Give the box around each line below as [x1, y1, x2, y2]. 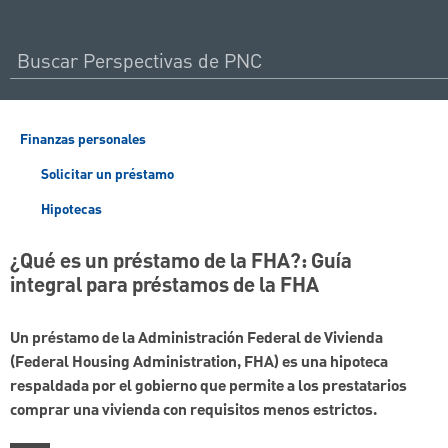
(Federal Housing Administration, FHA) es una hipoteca [10, 350, 388, 377]
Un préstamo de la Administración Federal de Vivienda [10, 326, 383, 353]
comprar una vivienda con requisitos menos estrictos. [10, 398, 377, 425]
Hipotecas [37, 199, 102, 221]
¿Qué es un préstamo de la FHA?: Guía [10, 246, 352, 279]
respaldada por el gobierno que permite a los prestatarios [10, 374, 407, 401]
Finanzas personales [20, 129, 146, 151]
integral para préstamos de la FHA [10, 270, 319, 303]
